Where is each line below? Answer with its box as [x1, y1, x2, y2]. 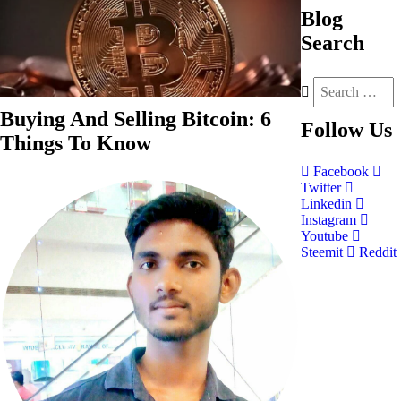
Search [301, 31, 364, 55]
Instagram [301, 212, 360, 227]
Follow [301, 118, 363, 141]
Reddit [355, 244, 397, 260]
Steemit [301, 244, 346, 260]
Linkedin [301, 196, 355, 211]
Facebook [310, 164, 372, 179]
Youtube [301, 228, 352, 243]
